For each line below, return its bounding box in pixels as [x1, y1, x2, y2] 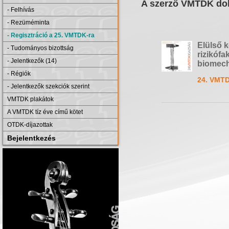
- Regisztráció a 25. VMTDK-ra [7, 32, 95, 39]
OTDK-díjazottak [7, 121, 53, 128]
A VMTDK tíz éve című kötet [7, 108, 83, 116]
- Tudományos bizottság [7, 44, 74, 52]
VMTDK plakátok [7, 96, 54, 103]
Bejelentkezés [7, 134, 56, 142]
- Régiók [7, 70, 31, 77]
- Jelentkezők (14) [7, 57, 57, 64]
